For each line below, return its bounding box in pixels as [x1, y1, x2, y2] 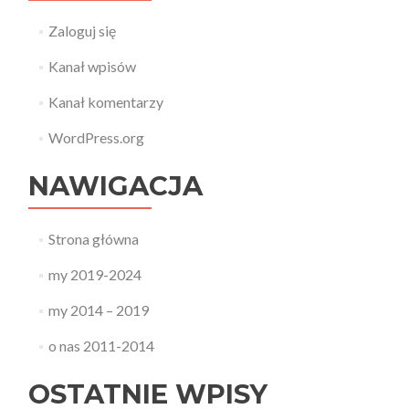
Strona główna [47, 230, 139, 247]
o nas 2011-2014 [47, 337, 154, 354]
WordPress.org [47, 129, 144, 146]
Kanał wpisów [47, 58, 136, 75]
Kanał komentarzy [47, 93, 163, 110]
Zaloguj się [47, 22, 116, 39]
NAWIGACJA [28, 170, 203, 202]
